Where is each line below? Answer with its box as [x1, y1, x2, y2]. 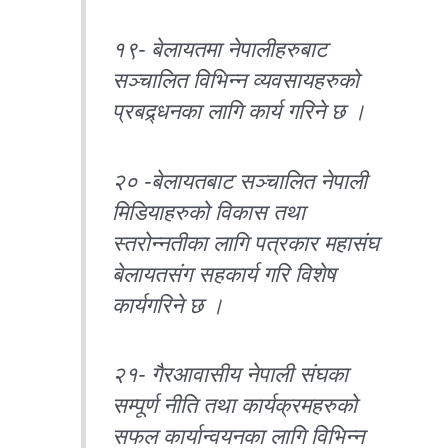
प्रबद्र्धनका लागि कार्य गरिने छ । [112, 99, 367, 124]
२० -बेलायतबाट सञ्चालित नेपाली [112, 168, 368, 194]
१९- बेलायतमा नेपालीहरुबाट [112, 37, 328, 62]
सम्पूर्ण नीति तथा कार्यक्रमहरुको [112, 393, 358, 418]
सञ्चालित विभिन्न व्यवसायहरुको [112, 68, 360, 93]
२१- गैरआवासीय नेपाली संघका [112, 362, 349, 387]
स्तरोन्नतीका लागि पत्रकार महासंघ [112, 230, 380, 256]
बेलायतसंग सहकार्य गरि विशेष [112, 261, 337, 287]
